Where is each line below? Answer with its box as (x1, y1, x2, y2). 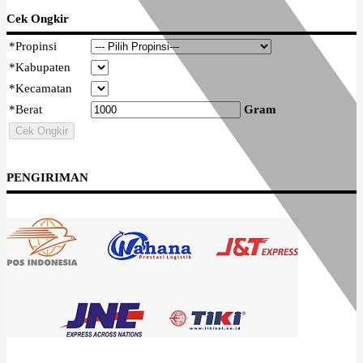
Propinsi (15, 40, 57, 53)
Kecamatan (15, 82, 72, 96)
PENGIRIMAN (6, 171, 88, 185)
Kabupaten (15, 61, 70, 75)
